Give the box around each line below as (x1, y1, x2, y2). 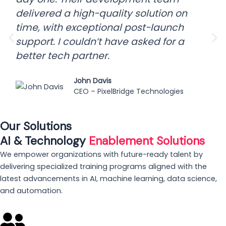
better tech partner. (16, 49, 110, 63)
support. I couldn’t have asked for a (16, 35, 185, 49)
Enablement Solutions (89, 133, 205, 149)
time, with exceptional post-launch (16, 21, 184, 35)
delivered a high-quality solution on (16, 7, 188, 21)
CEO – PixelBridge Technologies (74, 86, 184, 97)
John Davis (74, 76, 112, 86)
